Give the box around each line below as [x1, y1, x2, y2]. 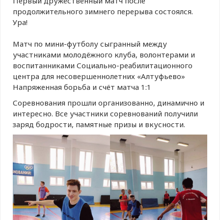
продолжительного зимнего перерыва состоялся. [13, 6, 193, 16]
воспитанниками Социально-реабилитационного [13, 60, 192, 70]
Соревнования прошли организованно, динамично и [13, 98, 204, 108]
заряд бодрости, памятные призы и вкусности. [13, 119, 185, 129]
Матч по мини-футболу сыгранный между [13, 39, 167, 49]
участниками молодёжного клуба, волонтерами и [13, 50, 195, 59]
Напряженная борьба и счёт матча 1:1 [13, 82, 151, 92]
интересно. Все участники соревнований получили [13, 109, 198, 118]
